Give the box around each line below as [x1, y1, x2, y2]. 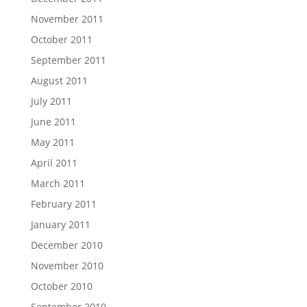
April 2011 [30, 156, 77, 169]
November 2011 [30, 12, 103, 25]
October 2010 [30, 280, 93, 293]
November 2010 [30, 259, 103, 272]
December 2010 [30, 238, 103, 251]
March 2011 [30, 177, 85, 190]
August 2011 [30, 74, 88, 87]
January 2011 [30, 218, 90, 231]
